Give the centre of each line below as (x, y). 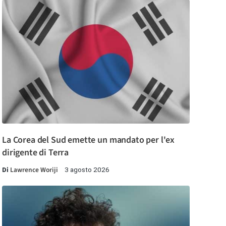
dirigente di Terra (36, 152)
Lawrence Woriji (34, 169)
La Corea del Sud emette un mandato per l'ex (89, 140)
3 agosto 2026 (87, 169)
